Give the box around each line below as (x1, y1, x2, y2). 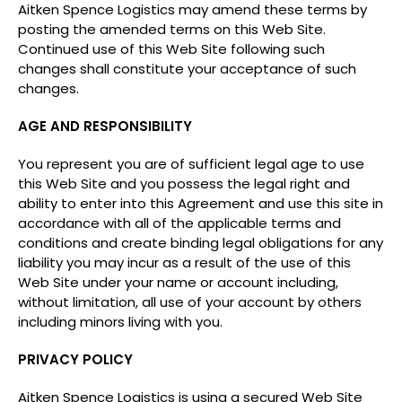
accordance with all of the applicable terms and (18, 214, 341, 232)
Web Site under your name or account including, (18, 273, 338, 292)
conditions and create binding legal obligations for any (18, 233, 383, 252)
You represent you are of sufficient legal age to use (18, 154, 364, 173)
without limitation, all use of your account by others (18, 293, 362, 311)
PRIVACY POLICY (18, 350, 133, 369)
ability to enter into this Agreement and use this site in (18, 194, 383, 213)
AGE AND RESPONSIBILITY (18, 117, 192, 135)
